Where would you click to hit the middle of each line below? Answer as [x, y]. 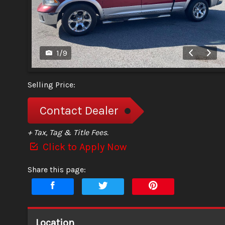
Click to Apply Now [83, 147]
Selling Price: [51, 84]
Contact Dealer [79, 110]
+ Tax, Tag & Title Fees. [68, 132]
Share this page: [57, 169]
